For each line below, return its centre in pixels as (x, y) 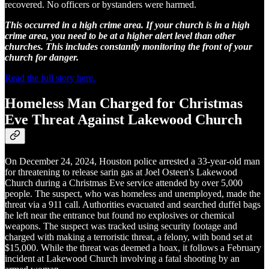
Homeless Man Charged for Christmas (124, 103)
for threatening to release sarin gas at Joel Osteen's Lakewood (121, 172)
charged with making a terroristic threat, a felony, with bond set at (128, 237)
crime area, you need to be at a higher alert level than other (120, 36)
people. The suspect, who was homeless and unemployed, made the (133, 193)
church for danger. (42, 58)
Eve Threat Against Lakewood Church (123, 119)
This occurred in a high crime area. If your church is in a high (127, 25)
